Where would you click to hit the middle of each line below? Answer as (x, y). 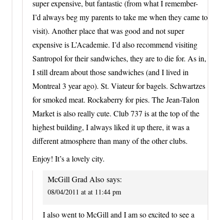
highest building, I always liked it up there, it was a (111, 127)
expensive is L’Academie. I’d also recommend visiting (115, 45)
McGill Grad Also (76, 179)
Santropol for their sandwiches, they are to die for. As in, (119, 58)
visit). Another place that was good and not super (108, 31)
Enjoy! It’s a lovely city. (69, 159)
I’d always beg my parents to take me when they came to (120, 17)
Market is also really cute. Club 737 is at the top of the (116, 113)
